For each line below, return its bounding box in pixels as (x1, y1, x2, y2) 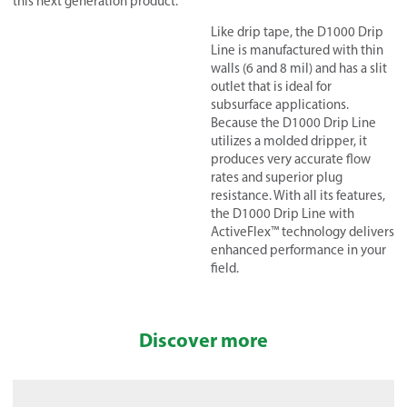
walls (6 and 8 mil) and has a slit (211, 60, 387, 76)
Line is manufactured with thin (211, 42, 383, 58)
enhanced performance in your (211, 242, 386, 258)
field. (211, 260, 239, 276)
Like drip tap (211, 24, 283, 40)
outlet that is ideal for (211, 78, 332, 94)
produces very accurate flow (211, 151, 371, 167)
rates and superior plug (211, 169, 342, 185)
